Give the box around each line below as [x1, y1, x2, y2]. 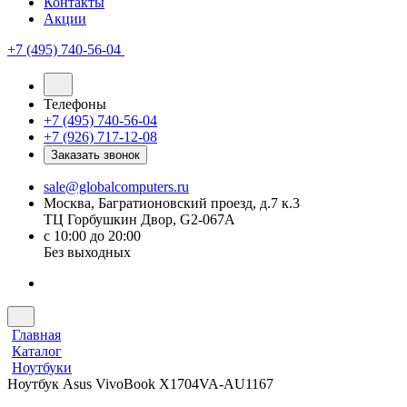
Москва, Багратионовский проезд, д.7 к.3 [44, 195, 300, 211]
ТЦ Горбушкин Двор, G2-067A [44, 212, 235, 227]
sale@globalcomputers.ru [44, 179, 189, 194]
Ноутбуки [12, 360, 72, 375]
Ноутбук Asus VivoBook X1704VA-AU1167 [7, 376, 273, 392]
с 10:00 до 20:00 [44, 228, 141, 243]
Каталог [12, 343, 62, 359]
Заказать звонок [51, 148, 140, 162]
